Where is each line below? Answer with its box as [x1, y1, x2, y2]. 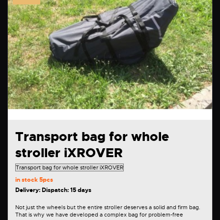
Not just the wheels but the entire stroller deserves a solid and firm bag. [15, 204, 200, 211]
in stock [15, 176, 39, 184]
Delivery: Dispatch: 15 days [15, 186, 91, 194]
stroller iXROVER [15, 145, 123, 162]
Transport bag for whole [15, 129, 169, 145]
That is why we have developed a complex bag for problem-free [15, 211, 183, 219]
